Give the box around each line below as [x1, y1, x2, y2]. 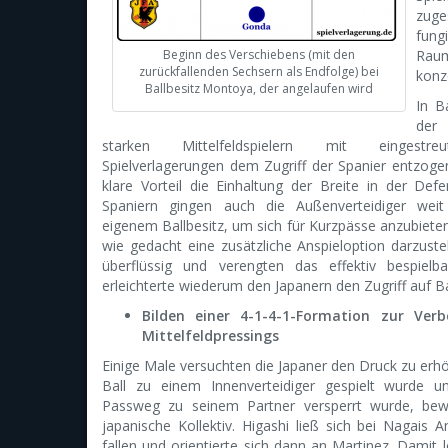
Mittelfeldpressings [142, 326, 279, 345]
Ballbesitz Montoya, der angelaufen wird [145, 80, 373, 97]
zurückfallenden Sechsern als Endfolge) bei [139, 63, 379, 80]
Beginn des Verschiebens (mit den [163, 46, 355, 63]
